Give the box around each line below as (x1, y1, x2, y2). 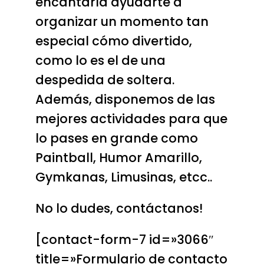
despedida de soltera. (35, 71, 174, 88)
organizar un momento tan (35, 12, 209, 30)
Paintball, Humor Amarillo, (35, 148, 202, 166)
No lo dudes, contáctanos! (35, 199, 203, 217)
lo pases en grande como (35, 129, 198, 147)
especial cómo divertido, (35, 32, 192, 49)
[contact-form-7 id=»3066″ (35, 230, 214, 248)
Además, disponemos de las (35, 90, 215, 108)
